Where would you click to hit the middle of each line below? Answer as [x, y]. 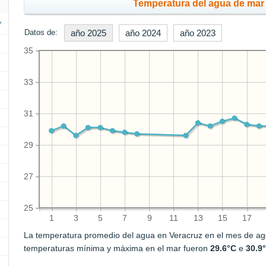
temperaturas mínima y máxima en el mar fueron [117, 248]
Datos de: [41, 32]
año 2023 [198, 33]
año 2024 [143, 33]
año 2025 [89, 33]
